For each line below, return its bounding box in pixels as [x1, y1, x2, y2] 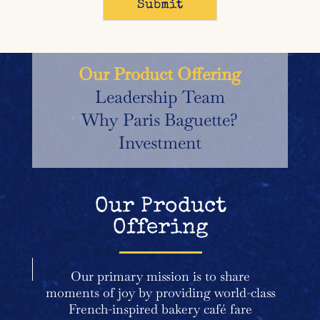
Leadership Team [94, 85, 225, 108]
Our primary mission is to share [71, 267, 251, 284]
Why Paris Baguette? [81, 108, 239, 131]
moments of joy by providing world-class [45, 284, 276, 301]
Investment [118, 131, 201, 154]
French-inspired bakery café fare [69, 300, 253, 317]
